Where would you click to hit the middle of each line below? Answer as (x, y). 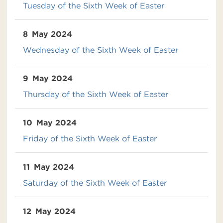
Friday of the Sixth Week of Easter (90, 138)
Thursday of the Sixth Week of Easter (96, 94)
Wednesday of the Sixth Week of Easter (101, 50)
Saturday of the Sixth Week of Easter (95, 183)
